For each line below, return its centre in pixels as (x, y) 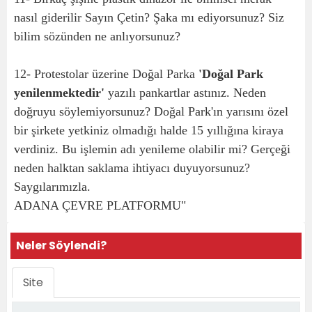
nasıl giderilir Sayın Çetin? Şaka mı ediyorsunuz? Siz (149, 17)
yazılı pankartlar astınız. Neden (187, 93)
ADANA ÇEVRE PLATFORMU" (100, 205)
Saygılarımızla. (56, 187)
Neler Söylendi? (61, 245)
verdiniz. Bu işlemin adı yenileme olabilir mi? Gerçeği (152, 149)
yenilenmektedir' (61, 93)
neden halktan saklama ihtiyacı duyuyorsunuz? (132, 168)
